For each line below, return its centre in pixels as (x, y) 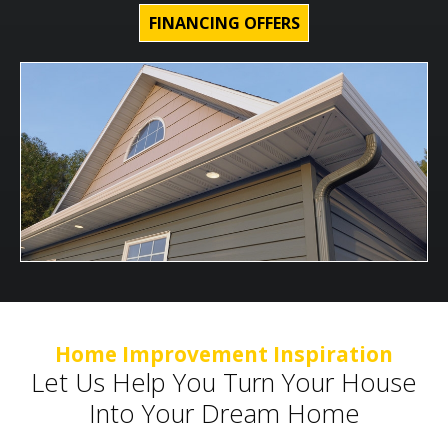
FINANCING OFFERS (224, 23)
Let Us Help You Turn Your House (224, 382)
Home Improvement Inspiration (224, 353)
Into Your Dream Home (224, 413)
